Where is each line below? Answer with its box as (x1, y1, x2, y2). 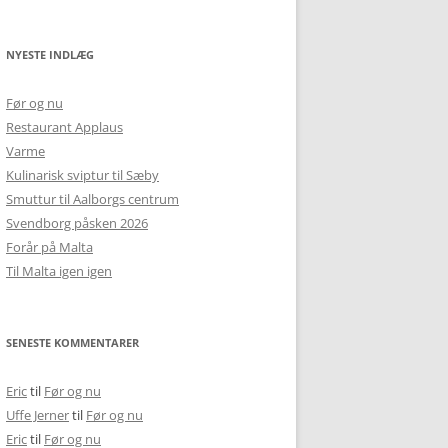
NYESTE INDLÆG (6, 47, 94, 62)
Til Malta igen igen (6, 262, 112, 280)
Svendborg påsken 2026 (6, 214, 148, 232)
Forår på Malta (6, 238, 93, 256)
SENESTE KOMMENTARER (6, 335, 139, 350)
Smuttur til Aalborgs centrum (6, 190, 179, 208)
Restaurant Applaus (6, 118, 123, 136)
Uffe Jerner (6, 406, 69, 424)
